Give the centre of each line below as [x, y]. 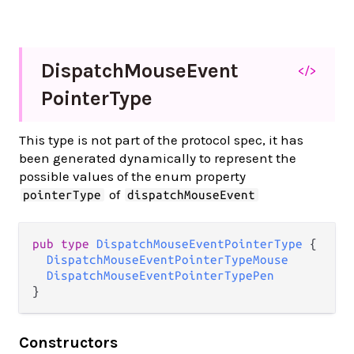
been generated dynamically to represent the [158, 158]
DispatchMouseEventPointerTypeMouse [168, 260]
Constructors [68, 343]
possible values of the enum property [132, 177]
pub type [64, 244]
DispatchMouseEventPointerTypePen [160, 276]
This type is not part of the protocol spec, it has [161, 140]
